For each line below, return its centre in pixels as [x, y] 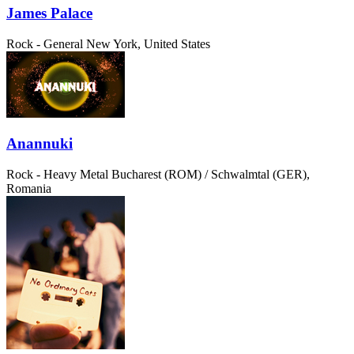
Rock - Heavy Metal [57, 175]
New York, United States [148, 43]
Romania [29, 189]
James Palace [49, 13]
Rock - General [45, 43]
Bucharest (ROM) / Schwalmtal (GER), [211, 175]
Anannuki [40, 144]
